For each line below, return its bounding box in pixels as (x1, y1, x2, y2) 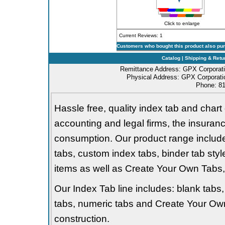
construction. (54, 213, 109, 224)
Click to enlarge (164, 21, 200, 26)
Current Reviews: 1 (119, 33, 163, 38)
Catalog (162, 55, 180, 61)
